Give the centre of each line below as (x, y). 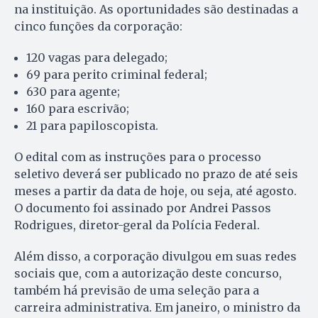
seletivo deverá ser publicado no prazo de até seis (156, 174)
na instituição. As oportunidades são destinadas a (156, 9)
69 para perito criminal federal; (117, 74)
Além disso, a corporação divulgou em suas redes (155, 256)
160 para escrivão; (78, 108)
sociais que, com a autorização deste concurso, (148, 273)
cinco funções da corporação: (98, 26)
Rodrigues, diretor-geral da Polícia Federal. (137, 225)
